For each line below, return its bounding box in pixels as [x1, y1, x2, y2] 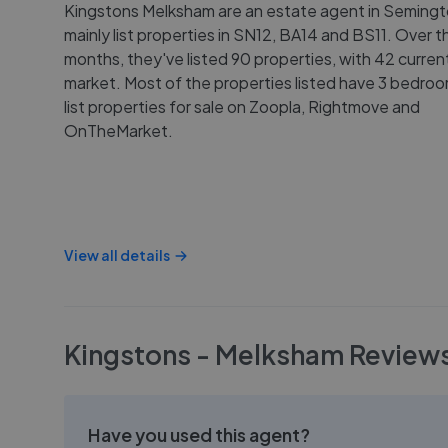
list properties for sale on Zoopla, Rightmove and [64, 96, 420, 117]
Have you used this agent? [88, 423, 310, 446]
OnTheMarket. [64, 120, 173, 141]
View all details [64, 246, 170, 264]
